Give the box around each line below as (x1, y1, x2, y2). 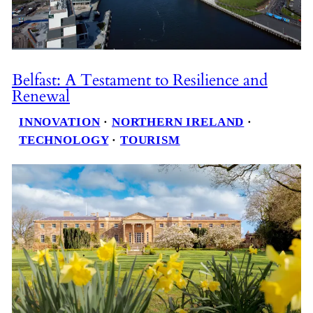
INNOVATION (18, 115, 101, 129)
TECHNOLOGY (18, 133, 109, 147)
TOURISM (119, 133, 180, 147)
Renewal (11, 85, 70, 108)
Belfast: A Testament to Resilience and (11, 69, 268, 92)
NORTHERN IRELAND (111, 115, 245, 129)
